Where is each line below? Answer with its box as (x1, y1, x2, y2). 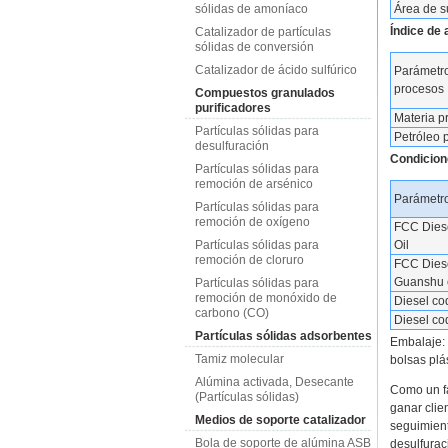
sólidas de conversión (194, 40, 314, 54)
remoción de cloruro (194, 253, 304, 267)
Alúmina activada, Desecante (194, 375, 354, 389)
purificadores (194, 101, 271, 115)
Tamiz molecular (194, 352, 284, 366)
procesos (393, 82, 444, 96)
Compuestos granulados (194, 86, 335, 100)
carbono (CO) (194, 306, 269, 320)
